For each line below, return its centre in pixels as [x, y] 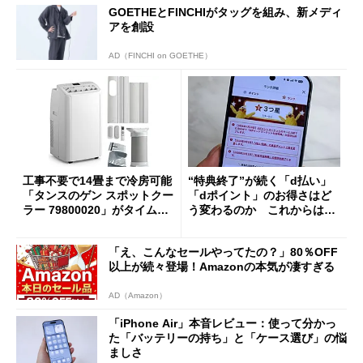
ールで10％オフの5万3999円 [96, 225]
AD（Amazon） [138, 295]
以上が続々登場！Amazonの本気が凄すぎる [222, 266]
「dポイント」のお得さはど [260, 196]
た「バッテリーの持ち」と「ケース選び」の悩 [228, 337]
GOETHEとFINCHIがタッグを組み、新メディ [225, 12]
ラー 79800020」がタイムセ [96, 210]
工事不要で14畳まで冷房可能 [97, 181]
